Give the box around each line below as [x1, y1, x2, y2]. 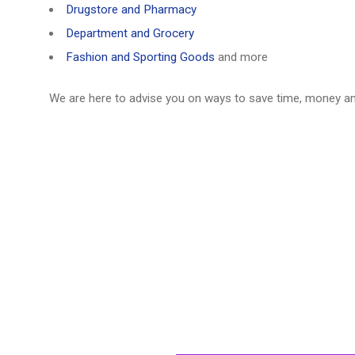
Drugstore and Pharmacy [66, 2, 197, 17]
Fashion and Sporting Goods [66, 49, 216, 64]
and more [215, 49, 269, 64]
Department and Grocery [66, 25, 195, 40]
